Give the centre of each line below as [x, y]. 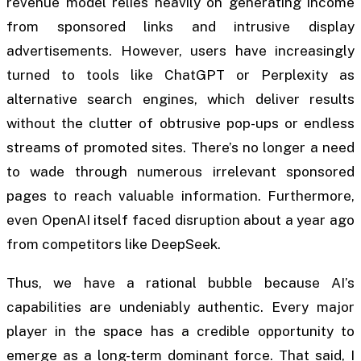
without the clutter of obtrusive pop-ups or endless [180, 124]
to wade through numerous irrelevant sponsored [180, 172]
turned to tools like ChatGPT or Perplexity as [180, 75]
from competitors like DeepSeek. [114, 245]
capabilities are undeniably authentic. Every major [180, 307]
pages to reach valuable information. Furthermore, [180, 196]
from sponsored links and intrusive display [180, 27]
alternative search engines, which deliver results [180, 100]
